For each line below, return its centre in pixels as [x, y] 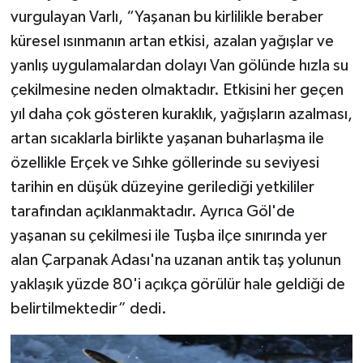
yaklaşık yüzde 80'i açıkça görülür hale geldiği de [177, 285]
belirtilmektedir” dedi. [88, 309]
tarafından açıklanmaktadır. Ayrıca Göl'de [152, 212]
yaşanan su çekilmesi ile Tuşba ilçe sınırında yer [169, 236]
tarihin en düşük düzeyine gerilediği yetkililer [162, 188]
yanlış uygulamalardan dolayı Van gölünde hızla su [179, 66]
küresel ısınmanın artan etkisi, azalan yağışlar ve [172, 42]
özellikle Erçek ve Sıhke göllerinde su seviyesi [164, 163]
